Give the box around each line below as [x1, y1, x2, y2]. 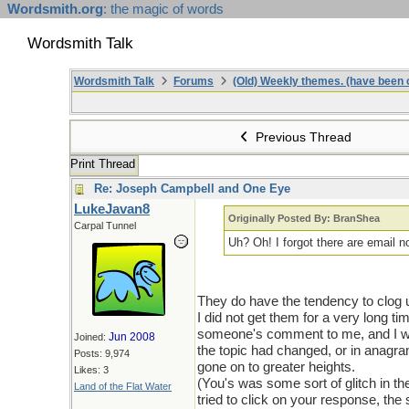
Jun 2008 [109, 330, 155, 343]
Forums [173, 75, 214, 88]
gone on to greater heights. [197, 360, 355, 374]
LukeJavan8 [74, 202, 150, 216]
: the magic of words [103, 2, 224, 16]
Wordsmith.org [7, 2, 103, 16]
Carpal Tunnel [74, 220, 136, 231]
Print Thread [70, 157, 135, 171]
